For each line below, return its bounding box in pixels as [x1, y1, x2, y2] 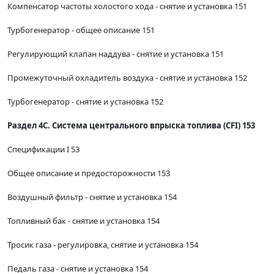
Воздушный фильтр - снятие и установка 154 [7, 191, 177, 203]
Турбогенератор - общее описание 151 [7, 24, 155, 36]
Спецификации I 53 [7, 144, 80, 155]
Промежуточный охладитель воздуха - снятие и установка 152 [7, 72, 247, 84]
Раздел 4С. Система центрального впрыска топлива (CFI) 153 [7, 120, 255, 131]
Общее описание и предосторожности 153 [7, 168, 170, 179]
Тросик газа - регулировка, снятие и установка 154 [7, 239, 198, 251]
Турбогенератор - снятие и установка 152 [7, 96, 163, 108]
